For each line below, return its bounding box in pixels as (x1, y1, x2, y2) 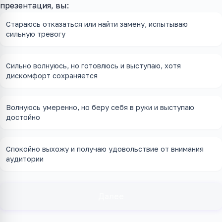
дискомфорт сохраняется (6, 71, 98, 80)
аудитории (6, 155, 44, 163)
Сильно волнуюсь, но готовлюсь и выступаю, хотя (6, 61, 181, 70)
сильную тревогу (6, 30, 65, 38)
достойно (6, 113, 40, 121)
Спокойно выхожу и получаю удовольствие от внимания (6, 145, 204, 153)
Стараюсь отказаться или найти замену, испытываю (6, 20, 188, 28)
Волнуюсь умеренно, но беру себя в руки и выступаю (6, 103, 194, 111)
